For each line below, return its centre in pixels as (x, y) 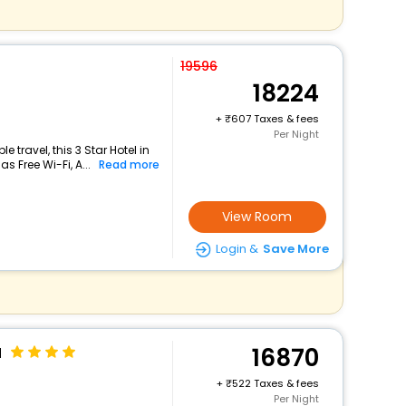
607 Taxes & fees (275, 119)
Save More (295, 249)
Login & (237, 249)
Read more (129, 164)
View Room (257, 217)
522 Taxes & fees (275, 383)
